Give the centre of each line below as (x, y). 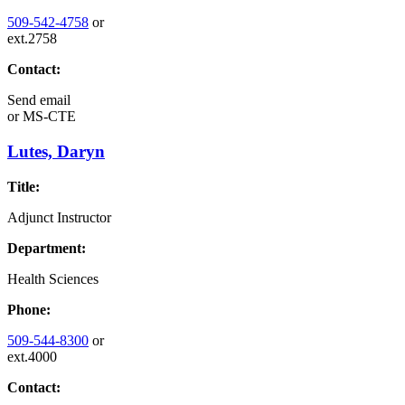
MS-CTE (47, 117)
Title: (24, 186)
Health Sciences (53, 278)
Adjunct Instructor (59, 217)
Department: (47, 248)
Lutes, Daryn (56, 151)
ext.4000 (32, 356)
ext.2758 (32, 39)
